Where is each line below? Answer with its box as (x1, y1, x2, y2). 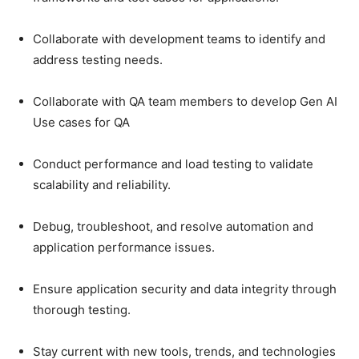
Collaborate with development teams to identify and (33, 31, 325, 47)
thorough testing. (33, 302, 134, 318)
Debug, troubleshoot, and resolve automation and (33, 219, 313, 235)
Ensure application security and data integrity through (33, 281, 337, 297)
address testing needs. (33, 52, 166, 68)
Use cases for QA (33, 115, 133, 131)
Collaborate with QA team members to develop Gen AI (33, 94, 337, 110)
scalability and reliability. (33, 177, 174, 193)
